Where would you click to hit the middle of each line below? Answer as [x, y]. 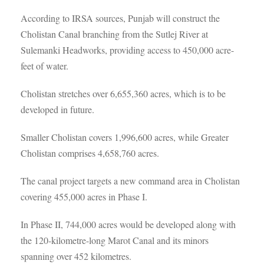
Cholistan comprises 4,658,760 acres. [90, 153]
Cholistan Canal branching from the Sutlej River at [114, 34]
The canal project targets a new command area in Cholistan [130, 181]
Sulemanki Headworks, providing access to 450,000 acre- [127, 50]
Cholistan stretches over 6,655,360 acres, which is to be [123, 93]
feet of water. [44, 66]
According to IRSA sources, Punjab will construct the [120, 18]
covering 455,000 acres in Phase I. [84, 197]
